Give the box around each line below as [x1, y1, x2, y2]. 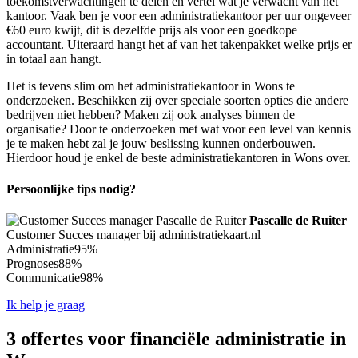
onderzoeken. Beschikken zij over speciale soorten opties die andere [6, 93, 348, 107]
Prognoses [6, 257, 58, 271]
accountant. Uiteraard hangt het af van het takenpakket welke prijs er [6, 37, 352, 51]
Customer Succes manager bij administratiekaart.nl [6, 228, 261, 242]
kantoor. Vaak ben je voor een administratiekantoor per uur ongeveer [6, 8, 351, 22]
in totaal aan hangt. [6, 51, 101, 66]
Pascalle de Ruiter [249, 213, 347, 228]
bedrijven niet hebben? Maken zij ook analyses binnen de [6, 107, 295, 121]
